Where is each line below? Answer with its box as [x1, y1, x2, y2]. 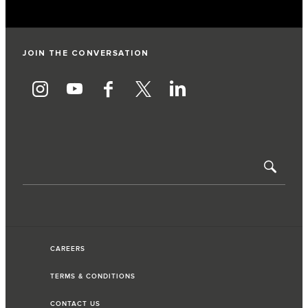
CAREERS [50, 244, 85, 253]
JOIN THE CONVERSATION [23, 47, 149, 58]
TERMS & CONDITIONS [50, 272, 135, 280]
